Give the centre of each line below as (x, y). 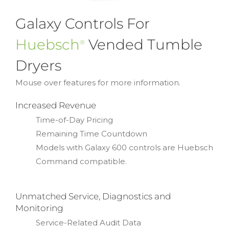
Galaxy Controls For (83, 23)
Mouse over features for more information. (98, 82)
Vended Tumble (144, 44)
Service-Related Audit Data (88, 222)
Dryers (38, 65)
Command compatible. (81, 161)
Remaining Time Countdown (91, 133)
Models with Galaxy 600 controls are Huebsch (124, 147)
